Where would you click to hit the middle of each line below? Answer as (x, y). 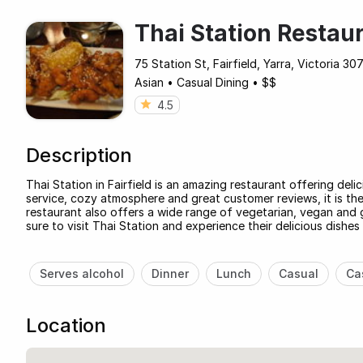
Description (79, 155)
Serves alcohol (81, 273)
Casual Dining (213, 82)
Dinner (170, 273)
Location (66, 325)
